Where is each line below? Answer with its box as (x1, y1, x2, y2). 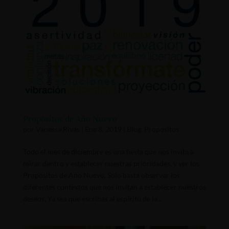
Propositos (144, 124, 179, 133)
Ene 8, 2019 (84, 124, 122, 133)
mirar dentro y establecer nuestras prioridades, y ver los (22, 158, 199, 168)
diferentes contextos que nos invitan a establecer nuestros (22, 182, 206, 191)
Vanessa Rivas (35, 124, 80, 133)
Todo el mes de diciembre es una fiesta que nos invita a (22, 147, 194, 156)
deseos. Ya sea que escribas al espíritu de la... (22, 194, 162, 203)
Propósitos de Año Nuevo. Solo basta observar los (22, 170, 180, 179)
